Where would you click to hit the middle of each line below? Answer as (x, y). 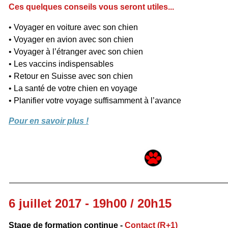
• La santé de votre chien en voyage (73, 88)
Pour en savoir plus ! (49, 121)
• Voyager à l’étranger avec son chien (76, 52)
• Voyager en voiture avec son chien (73, 27)
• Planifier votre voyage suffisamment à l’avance (95, 101)
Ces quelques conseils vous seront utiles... (91, 7)
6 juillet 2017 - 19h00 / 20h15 (90, 203)
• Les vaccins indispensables (61, 64)
